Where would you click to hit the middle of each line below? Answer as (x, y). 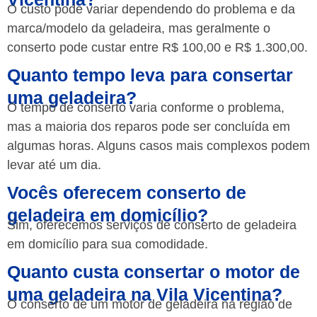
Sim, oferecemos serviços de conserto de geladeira (152, 225)
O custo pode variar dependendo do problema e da (151, 10)
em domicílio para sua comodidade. (108, 244)
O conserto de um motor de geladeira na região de (150, 304)
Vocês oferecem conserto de (127, 192)
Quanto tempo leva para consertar (150, 75)
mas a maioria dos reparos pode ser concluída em (149, 127)
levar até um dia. (54, 165)
